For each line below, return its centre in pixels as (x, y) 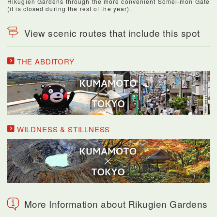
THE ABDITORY (45, 61)
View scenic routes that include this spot (112, 32)
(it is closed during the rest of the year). (70, 8)
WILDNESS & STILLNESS (62, 129)
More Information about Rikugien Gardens (116, 203)
